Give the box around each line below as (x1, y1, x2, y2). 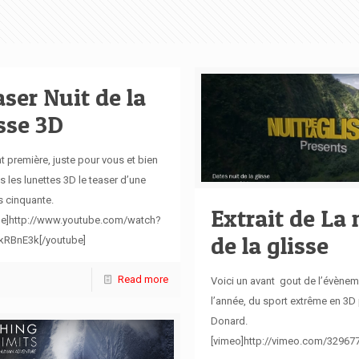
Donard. (210, 314, 248, 327)
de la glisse (210, 230, 329, 260)
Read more (117, 272, 168, 285)
